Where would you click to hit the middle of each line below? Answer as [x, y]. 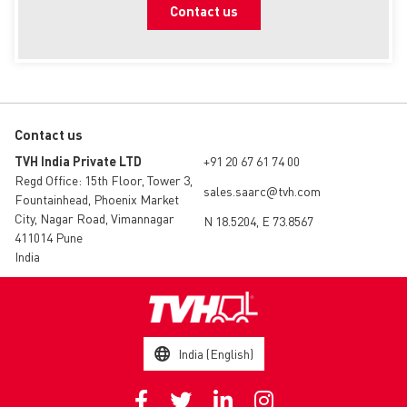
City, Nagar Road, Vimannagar [94, 218]
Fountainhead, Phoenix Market [97, 199]
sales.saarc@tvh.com [262, 190]
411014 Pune [49, 237]
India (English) [215, 353]
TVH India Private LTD [78, 160]
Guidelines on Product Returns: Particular [223, 15]
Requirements [126, 39]
